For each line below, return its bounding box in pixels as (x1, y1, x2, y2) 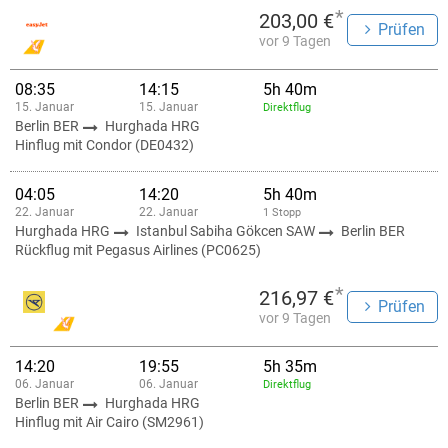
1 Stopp (263, 206, 301, 219)
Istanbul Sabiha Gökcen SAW (136, 223, 318, 239)
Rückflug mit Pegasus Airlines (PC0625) (15, 242, 261, 258)
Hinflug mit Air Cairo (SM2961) (15, 414, 204, 430)
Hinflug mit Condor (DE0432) (15, 137, 194, 153)
